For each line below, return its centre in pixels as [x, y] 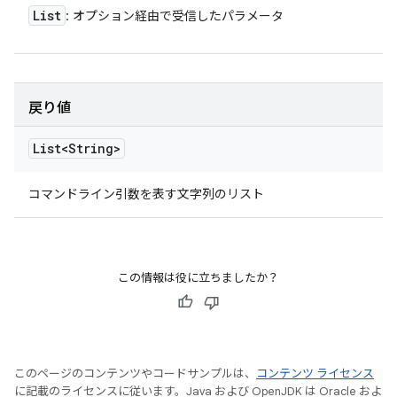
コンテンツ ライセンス [315, 374]
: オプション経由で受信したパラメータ [175, 16]
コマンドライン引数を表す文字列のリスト [146, 194]
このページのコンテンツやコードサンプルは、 [135, 374]
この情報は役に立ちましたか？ [198, 278]
